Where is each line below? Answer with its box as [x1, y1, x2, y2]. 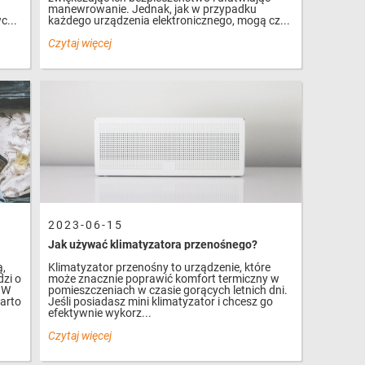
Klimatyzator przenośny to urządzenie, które [48, 261, 271, 274]
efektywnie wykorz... [48, 306, 152, 319]
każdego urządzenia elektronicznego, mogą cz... [48, 14, 291, 27]
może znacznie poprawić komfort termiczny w [48, 272, 280, 285]
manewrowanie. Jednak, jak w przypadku [48, 2, 257, 15]
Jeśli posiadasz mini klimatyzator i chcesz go [48, 295, 274, 308]
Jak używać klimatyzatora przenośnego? [48, 238, 258, 251]
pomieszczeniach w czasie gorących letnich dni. [48, 284, 288, 297]
